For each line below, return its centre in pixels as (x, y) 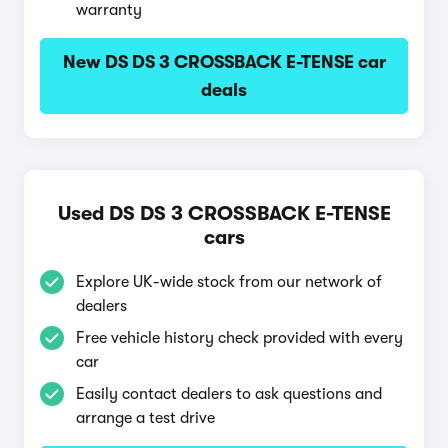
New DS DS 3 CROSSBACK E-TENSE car (224, 62)
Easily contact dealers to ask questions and (229, 394)
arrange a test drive (145, 418)
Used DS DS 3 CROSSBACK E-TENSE (224, 213)
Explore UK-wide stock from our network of (229, 282)
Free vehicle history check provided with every (239, 338)
